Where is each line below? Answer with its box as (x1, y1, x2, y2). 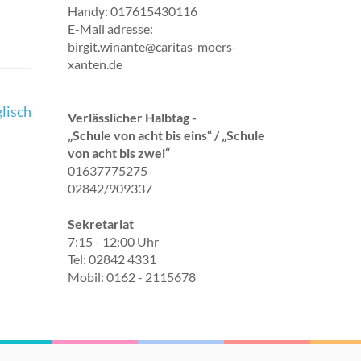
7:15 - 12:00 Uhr (67, 234, 159, 250)
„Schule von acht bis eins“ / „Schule (67, 127, 265, 143)
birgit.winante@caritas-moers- (67, 39, 237, 55)
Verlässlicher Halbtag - (67, 110, 197, 126)
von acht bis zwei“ (67, 145, 170, 161)
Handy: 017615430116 (67, 3, 197, 19)
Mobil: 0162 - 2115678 (67, 269, 196, 285)
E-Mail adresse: (67, 21, 153, 37)
